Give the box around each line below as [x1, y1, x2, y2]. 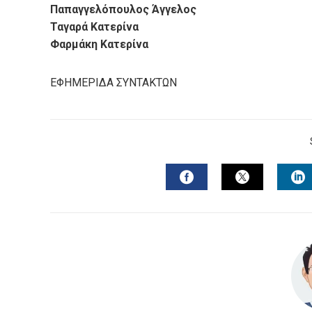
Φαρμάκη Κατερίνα [50, 38, 148, 51]
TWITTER [242, 194, 301, 211]
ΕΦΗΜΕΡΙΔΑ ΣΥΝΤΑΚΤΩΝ [50, 76, 177, 89]
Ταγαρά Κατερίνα [50, 20, 139, 33]
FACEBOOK [186, 194, 256, 211]
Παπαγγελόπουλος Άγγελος [50, 3, 196, 16]
